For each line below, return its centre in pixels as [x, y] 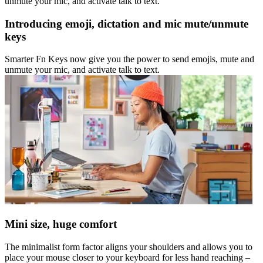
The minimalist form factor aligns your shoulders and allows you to [129, 247]
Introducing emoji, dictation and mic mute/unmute [127, 23]
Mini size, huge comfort [61, 224]
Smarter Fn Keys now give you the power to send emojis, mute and [129, 59]
